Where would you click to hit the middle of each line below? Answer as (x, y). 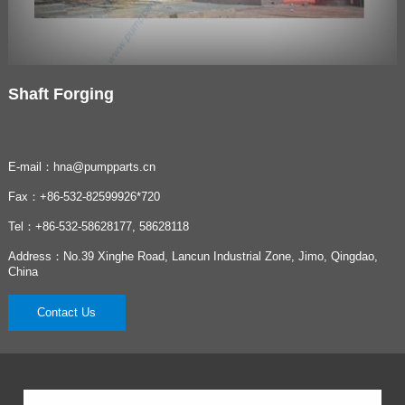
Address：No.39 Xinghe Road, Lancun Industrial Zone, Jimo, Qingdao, (193, 257)
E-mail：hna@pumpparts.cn (81, 167)
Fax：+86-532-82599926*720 (84, 197)
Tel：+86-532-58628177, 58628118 (98, 227)
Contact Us (67, 312)
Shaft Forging (61, 94)
